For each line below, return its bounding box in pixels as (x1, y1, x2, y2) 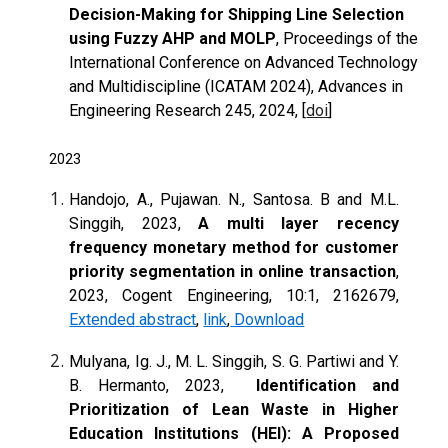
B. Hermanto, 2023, (69, 375, 225, 395)
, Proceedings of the (276, 28, 419, 48)
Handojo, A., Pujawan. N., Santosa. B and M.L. (69, 189, 399, 209)
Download (230, 309, 305, 329)
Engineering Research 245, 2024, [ (69, 100, 307, 120)
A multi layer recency (198, 213, 399, 233)
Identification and (224, 375, 399, 395)
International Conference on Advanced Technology (69, 52, 419, 72)
